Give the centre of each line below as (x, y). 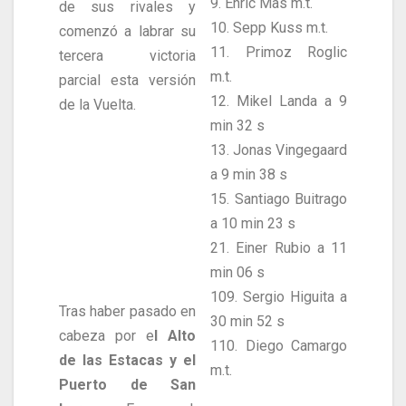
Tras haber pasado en (127, 312)
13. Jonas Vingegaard (279, 150)
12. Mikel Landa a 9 (279, 101)
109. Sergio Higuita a (279, 297)
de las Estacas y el (127, 361)
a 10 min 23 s (253, 224)
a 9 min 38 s (249, 175)
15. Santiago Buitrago (279, 199)
